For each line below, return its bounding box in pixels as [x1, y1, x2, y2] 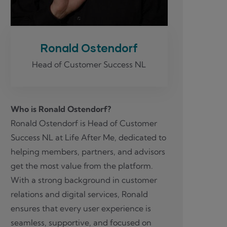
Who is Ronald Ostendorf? [11, 103, 111, 114]
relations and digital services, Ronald [11, 188, 148, 199]
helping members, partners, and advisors [11, 146, 165, 157]
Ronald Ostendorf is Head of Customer [11, 118, 157, 128]
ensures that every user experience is [11, 203, 151, 213]
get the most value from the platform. [11, 160, 153, 171]
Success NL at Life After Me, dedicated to [11, 132, 166, 142]
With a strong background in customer [11, 174, 157, 185]
